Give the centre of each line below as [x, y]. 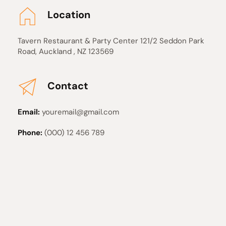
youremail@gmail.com [79, 112]
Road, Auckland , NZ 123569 [67, 51]
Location [69, 15]
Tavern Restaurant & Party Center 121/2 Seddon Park [111, 41]
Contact [68, 86]
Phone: [30, 133]
